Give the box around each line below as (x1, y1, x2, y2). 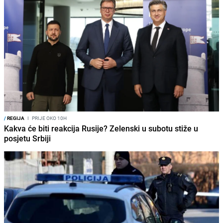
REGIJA (6, 114, 24, 122)
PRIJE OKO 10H (31, 114, 67, 122)
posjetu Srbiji (4, 133, 51, 144)
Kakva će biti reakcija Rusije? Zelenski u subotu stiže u (4, 123, 198, 134)
